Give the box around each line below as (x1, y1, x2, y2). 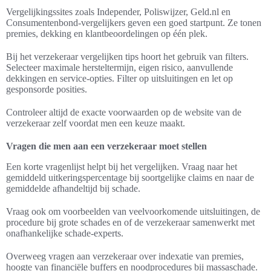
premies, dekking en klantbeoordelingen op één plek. (6, 28, 207, 39)
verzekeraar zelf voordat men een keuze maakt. (6, 118, 185, 129)
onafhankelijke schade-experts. (6, 228, 123, 239)
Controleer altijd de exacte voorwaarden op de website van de (6, 107, 241, 118)
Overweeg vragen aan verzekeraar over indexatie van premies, (6, 251, 244, 262)
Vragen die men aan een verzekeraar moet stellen (6, 141, 207, 152)
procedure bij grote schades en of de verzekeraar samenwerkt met (6, 217, 255, 228)
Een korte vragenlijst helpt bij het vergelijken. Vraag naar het (6, 162, 237, 172)
